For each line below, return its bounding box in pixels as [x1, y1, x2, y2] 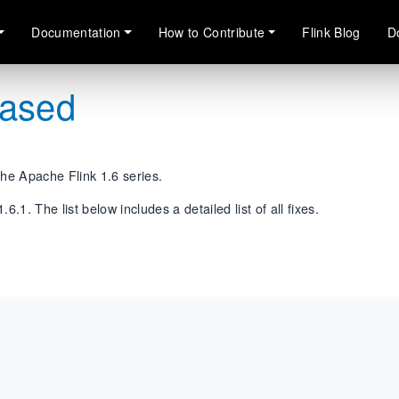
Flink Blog [302, 22, 361, 41]
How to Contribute [158, 22, 265, 41]
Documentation [31, 22, 121, 41]
